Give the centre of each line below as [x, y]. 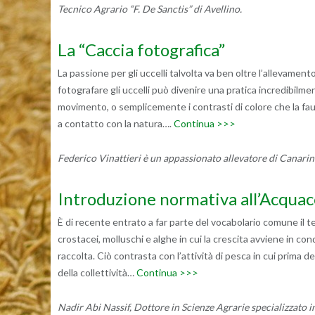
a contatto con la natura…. [116, 123]
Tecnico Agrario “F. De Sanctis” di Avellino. [150, 8]
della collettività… [97, 272]
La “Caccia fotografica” [141, 49]
